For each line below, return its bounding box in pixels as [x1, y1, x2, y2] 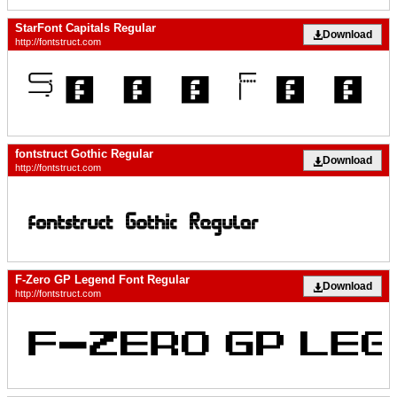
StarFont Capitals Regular [15, 20, 156, 35]
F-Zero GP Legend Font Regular [15, 273, 190, 287]
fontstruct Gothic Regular [15, 147, 153, 161]
